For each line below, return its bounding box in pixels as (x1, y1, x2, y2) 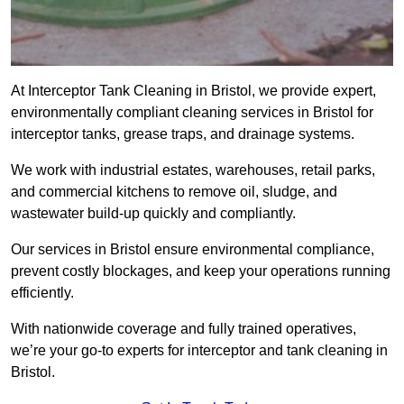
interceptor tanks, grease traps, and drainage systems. (11, 126, 354, 142)
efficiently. (11, 285, 74, 301)
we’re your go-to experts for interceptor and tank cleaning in (11, 343, 388, 359)
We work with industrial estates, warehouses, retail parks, (11, 162, 375, 179)
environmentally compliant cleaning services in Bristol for (11, 105, 373, 121)
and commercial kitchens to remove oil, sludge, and (11, 184, 337, 200)
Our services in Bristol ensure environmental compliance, (11, 242, 374, 258)
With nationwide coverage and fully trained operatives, (11, 321, 356, 337)
